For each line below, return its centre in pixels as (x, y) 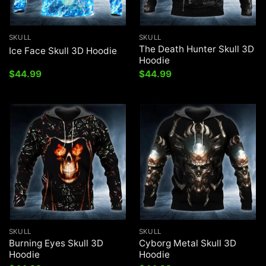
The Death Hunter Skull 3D (196, 49)
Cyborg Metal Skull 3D (187, 243)
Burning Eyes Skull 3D (56, 243)
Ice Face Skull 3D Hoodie (63, 51)
